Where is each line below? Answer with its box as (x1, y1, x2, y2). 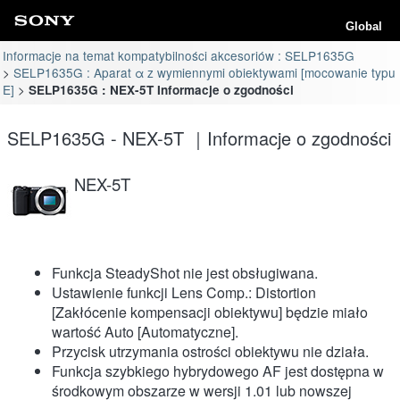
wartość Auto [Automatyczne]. (52, 321, 238, 342)
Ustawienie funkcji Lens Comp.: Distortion (52, 281, 316, 303)
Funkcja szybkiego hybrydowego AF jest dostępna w (52, 360, 384, 381)
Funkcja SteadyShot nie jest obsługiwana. (52, 262, 318, 283)
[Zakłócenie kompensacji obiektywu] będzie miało (52, 301, 368, 322)
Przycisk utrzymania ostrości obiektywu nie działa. (52, 340, 369, 362)
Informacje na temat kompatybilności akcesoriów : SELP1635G (3, 46, 355, 64)
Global (346, 20, 382, 33)
